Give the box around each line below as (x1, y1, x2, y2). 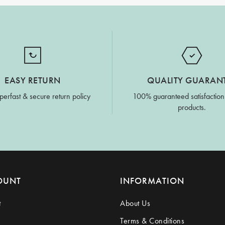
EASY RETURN (5, 74, 61, 86)
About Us (120, 197, 150, 208)
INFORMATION (120, 174, 184, 186)
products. (178, 101, 206, 113)
